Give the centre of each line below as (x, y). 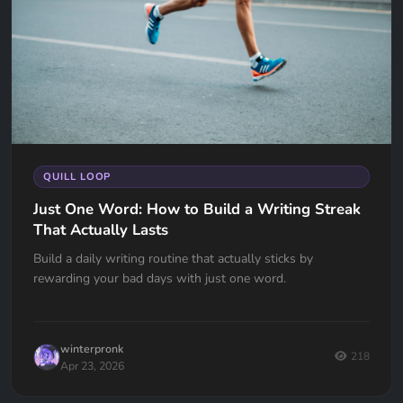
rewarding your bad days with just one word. (160, 278)
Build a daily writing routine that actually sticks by (173, 258)
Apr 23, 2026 (92, 365)
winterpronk (92, 348)
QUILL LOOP (77, 176)
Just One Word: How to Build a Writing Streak (197, 209)
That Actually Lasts (101, 229)
